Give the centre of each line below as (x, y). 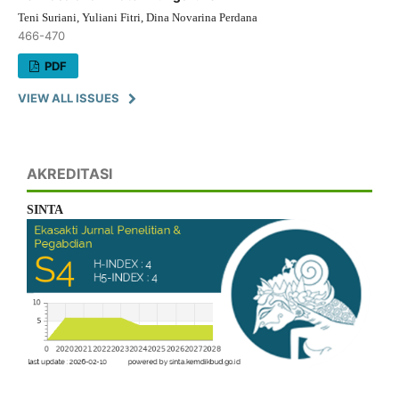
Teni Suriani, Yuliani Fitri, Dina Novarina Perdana (137, 17)
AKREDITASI (69, 173)
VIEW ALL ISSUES (68, 98)
